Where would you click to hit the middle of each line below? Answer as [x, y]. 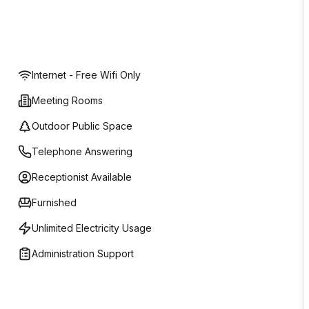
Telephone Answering [82, 151]
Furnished [54, 202]
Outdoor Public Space [82, 126]
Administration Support [83, 253]
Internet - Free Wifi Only [86, 75]
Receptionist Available [82, 177]
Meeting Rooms [67, 100]
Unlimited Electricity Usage [92, 228]
